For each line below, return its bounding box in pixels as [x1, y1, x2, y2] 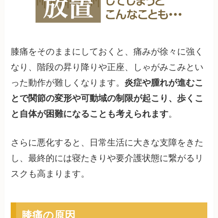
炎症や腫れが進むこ [125, 78, 204, 88]
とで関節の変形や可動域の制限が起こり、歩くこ [11, 93, 204, 104]
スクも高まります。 [11, 168, 90, 179]
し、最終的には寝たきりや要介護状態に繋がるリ [11, 153, 204, 163]
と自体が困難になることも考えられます [11, 109, 169, 119]
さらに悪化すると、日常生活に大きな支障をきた [11, 137, 204, 147]
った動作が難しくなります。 [11, 78, 125, 88]
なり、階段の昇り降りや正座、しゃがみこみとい [11, 62, 204, 73]
